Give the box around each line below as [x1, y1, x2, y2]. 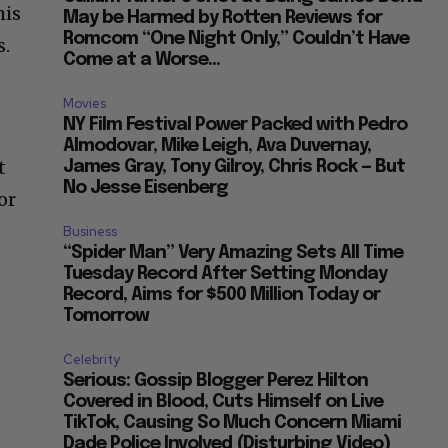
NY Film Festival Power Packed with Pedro [63, 116, 408, 135]
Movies [63, 95, 107, 113]
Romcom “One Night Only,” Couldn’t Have [63, 30, 410, 49]
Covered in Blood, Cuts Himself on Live [63, 393, 384, 412]
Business [63, 223, 118, 241]
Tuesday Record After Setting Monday [63, 265, 388, 284]
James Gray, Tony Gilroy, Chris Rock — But [63, 158, 406, 177]
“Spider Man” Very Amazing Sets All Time [63, 244, 404, 263]
